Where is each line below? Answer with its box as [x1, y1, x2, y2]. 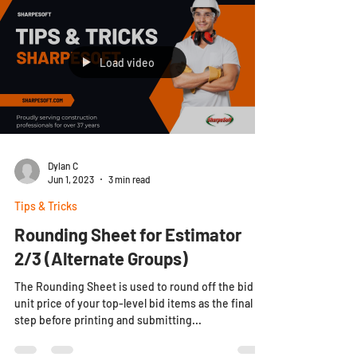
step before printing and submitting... [14, 313, 202, 327]
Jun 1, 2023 [48, 173, 94, 185]
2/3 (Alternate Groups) [14, 248, 188, 269]
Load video [100, 55, 155, 69]
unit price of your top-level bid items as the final [14, 296, 253, 310]
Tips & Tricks [14, 199, 77, 213]
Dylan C [48, 160, 78, 171]
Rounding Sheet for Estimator [14, 224, 241, 245]
